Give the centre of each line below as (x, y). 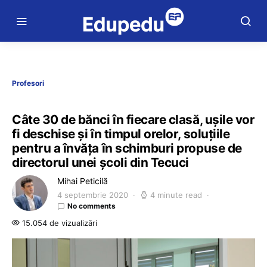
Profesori (28, 83)
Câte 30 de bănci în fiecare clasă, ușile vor (133, 119)
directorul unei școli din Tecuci (101, 162)
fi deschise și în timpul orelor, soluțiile (121, 134)
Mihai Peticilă (83, 181)
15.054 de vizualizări (58, 223)
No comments (91, 206)
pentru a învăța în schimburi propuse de (127, 148)
